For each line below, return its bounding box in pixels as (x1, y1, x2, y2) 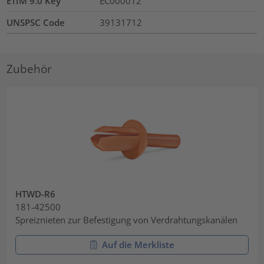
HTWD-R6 (15, 188, 56, 200)
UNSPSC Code (6, 16, 65, 29)
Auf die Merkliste (101, 238, 174, 250)
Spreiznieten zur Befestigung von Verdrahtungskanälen (15, 214, 238, 226)
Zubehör (6, 61, 52, 76)
